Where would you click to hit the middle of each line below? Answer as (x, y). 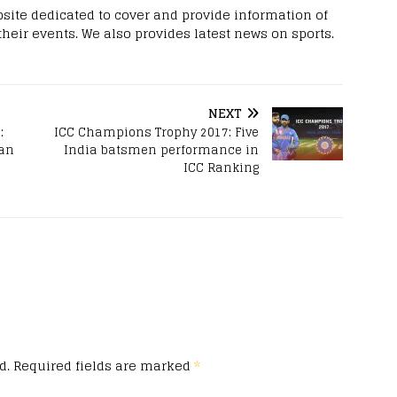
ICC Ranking (222, 168)
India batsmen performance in (162, 151)
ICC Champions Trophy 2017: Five (157, 133)
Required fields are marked (104, 365)
